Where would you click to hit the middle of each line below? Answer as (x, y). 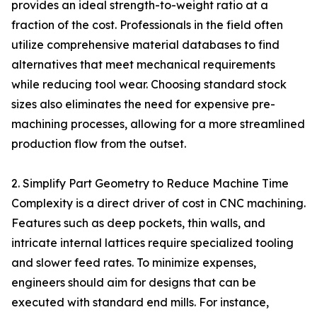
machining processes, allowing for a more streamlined (158, 124)
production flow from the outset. (99, 144)
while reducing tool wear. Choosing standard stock (149, 84)
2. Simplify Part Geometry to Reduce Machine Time (150, 183)
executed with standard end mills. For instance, (140, 302)
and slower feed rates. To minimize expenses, (134, 263)
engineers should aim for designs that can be (134, 282)
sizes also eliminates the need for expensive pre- (143, 104)
